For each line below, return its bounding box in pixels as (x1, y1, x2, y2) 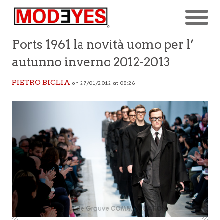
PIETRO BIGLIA (12, 78, 70, 87)
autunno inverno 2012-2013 (12, 55, 170, 69)
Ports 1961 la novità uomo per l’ (12, 37, 193, 52)
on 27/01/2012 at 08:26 (72, 79, 135, 86)
